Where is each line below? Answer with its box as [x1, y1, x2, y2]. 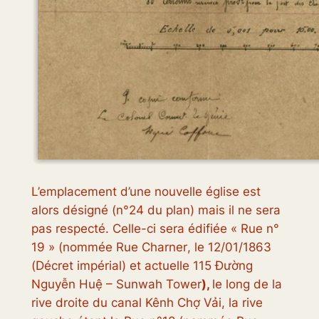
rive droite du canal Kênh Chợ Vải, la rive [31, 296, 263, 310]
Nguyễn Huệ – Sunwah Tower [31, 277, 202, 292]
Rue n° [240, 221, 279, 236]
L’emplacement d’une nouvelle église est [31, 184, 261, 199]
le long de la [211, 277, 282, 292]
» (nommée [44, 240, 116, 255]
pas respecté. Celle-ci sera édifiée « [31, 221, 241, 236]
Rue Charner [115, 240, 187, 255]
